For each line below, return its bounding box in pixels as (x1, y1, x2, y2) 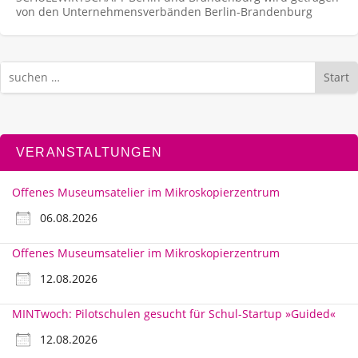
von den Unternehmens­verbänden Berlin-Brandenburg (16, 3, 312, 19)
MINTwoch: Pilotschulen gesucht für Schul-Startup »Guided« (12, 306, 336, 322)
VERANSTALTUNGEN (16, 145, 162, 160)
